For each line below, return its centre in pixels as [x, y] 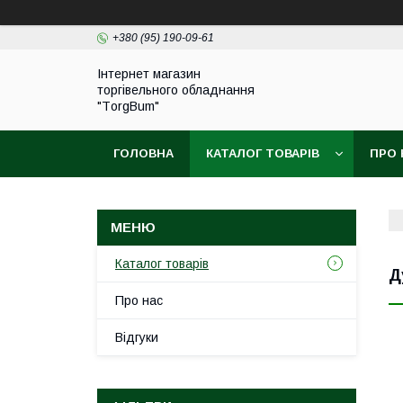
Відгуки [137, 337]
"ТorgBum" [128, 106]
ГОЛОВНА [143, 153]
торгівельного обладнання [176, 90]
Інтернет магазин [149, 74]
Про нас [139, 300]
